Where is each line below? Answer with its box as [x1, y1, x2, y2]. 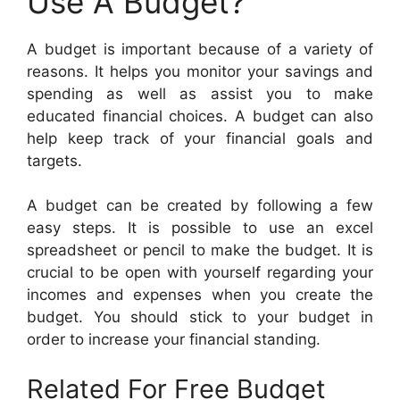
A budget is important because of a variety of [27, 39, 373, 58]
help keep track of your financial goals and [27, 129, 373, 147]
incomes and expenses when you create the [27, 286, 373, 304]
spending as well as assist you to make [27, 84, 373, 103]
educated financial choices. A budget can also [27, 106, 373, 125]
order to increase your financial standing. [27, 330, 321, 349]
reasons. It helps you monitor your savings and [27, 62, 373, 80]
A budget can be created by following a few [27, 196, 373, 215]
